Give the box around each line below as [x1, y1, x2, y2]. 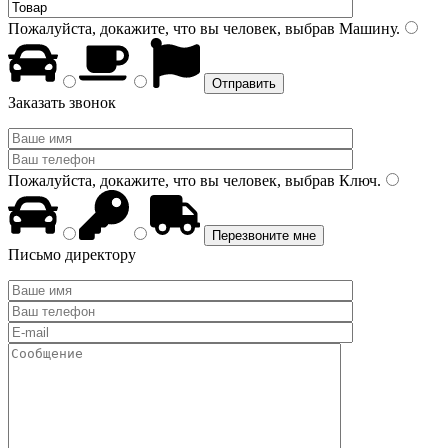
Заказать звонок [8, 94, 116, 111]
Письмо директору [8, 246, 136, 263]
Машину [335, 20, 396, 37]
